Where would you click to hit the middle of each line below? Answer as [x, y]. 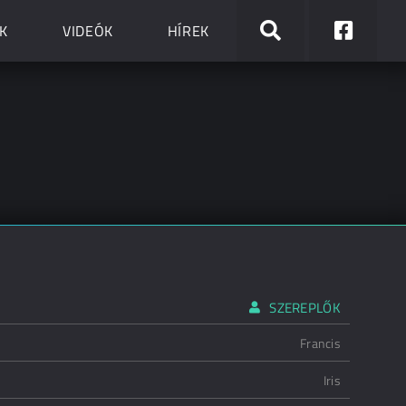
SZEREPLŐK [305, 308]
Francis [320, 343]
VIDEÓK [87, 31]
